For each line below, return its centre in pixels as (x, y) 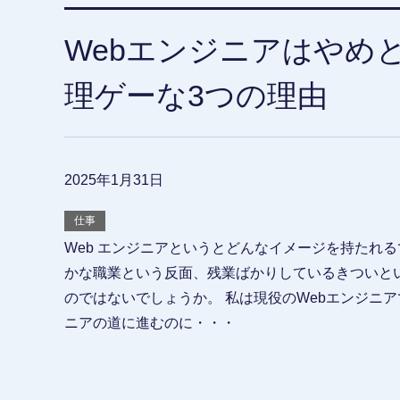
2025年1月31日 (114, 180)
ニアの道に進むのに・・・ (150, 323)
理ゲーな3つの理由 (196, 96)
